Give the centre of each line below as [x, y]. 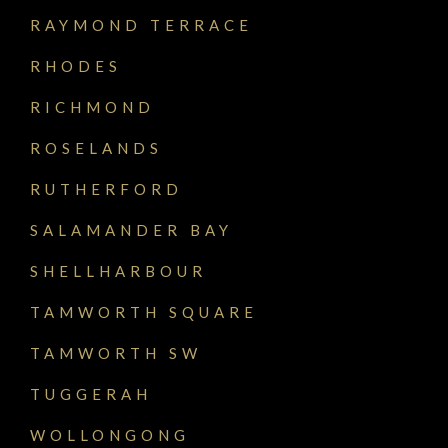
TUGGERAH [91, 394]
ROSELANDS [96, 148]
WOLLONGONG [110, 435]
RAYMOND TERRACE [141, 25]
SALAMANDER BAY [131, 230]
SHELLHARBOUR [118, 271]
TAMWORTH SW [116, 353]
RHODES [76, 66]
